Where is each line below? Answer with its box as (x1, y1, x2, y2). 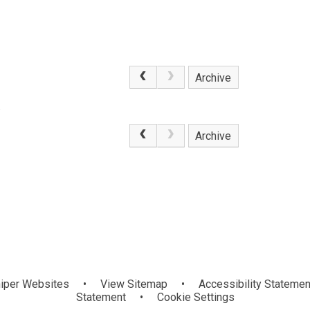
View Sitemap (100, 277, 167, 291)
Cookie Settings (156, 290, 235, 304)
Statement (75, 290, 126, 304)
